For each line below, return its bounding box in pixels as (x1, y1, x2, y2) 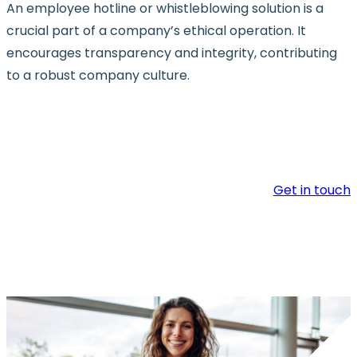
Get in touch (273, 181, 351, 200)
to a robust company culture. (6, 66, 190, 85)
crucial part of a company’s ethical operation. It (6, 22, 306, 41)
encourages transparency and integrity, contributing (6, 44, 337, 63)
